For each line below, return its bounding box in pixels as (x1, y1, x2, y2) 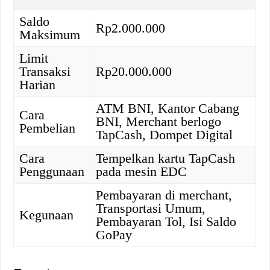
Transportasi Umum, (96, 200, 206, 216)
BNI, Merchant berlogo (96, 113, 222, 129)
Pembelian (19, 120, 76, 136)
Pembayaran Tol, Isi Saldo (96, 213, 237, 229)
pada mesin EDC (96, 163, 187, 179)
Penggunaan (19, 163, 85, 179)
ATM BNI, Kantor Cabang (96, 100, 240, 116)
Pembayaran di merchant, (96, 187, 233, 202)
